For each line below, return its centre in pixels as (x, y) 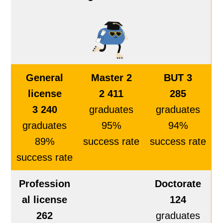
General (45, 78)
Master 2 (111, 78)
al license (45, 200)
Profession (45, 184)
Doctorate (178, 184)
